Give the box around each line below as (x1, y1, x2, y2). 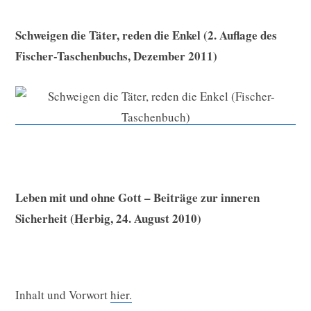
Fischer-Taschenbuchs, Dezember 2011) (15, 47, 217, 65)
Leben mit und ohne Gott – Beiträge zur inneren (15, 189, 260, 207)
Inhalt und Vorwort (15, 287, 110, 303)
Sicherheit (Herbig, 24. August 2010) (15, 210, 201, 228)
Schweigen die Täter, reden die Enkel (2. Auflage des (15, 26, 277, 44)
